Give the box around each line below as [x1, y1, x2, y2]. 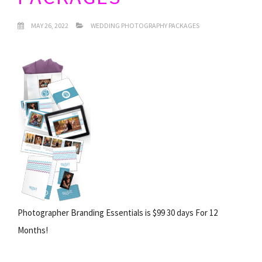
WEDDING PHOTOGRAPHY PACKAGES [91, 20, 199, 30]
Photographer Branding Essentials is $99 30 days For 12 [18, 206, 218, 218]
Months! [18, 224, 48, 236]
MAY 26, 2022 [30, 20, 68, 30]
